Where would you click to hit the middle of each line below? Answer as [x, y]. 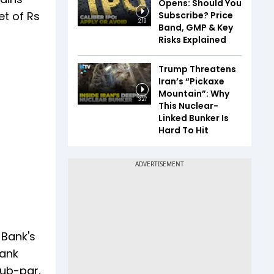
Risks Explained [192, 40]
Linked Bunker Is [194, 118]
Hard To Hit [183, 130]
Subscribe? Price [196, 15]
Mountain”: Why [194, 94]
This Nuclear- [188, 106]
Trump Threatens [197, 69]
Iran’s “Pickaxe [191, 81]
